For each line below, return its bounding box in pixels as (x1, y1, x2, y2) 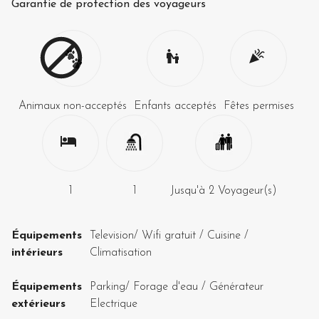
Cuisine (207, 229, 241, 241)
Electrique (90, 298, 137, 310)
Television (90, 229, 134, 241)
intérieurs (11, 246, 63, 258)
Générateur (209, 281, 263, 293)
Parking (90, 281, 125, 293)
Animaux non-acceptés (18, 100, 127, 112)
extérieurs (11, 298, 66, 310)
